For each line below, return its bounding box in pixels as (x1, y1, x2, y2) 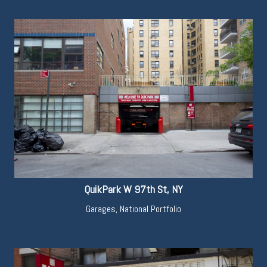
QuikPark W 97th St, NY (84, 182, 183, 197)
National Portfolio (120, 203, 181, 216)
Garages (86, 203, 116, 216)
